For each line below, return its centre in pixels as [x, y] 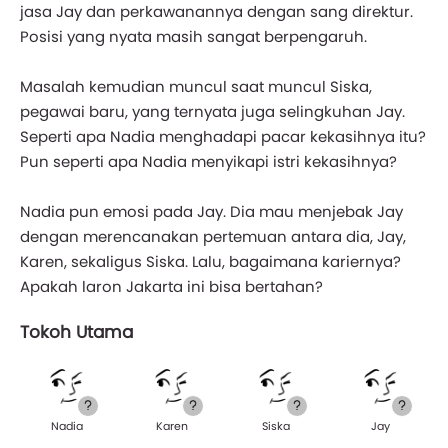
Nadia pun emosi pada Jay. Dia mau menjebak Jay [211, 211]
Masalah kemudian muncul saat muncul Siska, [196, 86]
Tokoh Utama [76, 331]
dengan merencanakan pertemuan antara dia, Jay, [213, 236]
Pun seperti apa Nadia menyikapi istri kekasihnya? [208, 161]
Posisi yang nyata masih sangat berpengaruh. [193, 36]
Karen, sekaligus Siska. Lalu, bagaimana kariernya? [210, 261]
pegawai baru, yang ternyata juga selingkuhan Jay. [212, 111]
